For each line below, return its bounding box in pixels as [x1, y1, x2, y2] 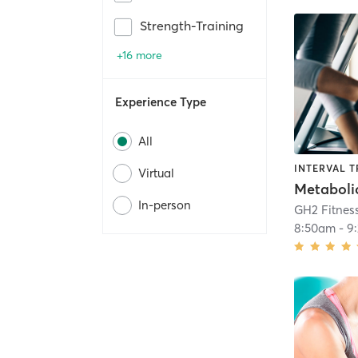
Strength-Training [140, 18, 244, 34]
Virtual [138, 165, 174, 181]
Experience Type [115, 94, 206, 110]
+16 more [117, 48, 162, 63]
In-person [138, 197, 191, 213]
